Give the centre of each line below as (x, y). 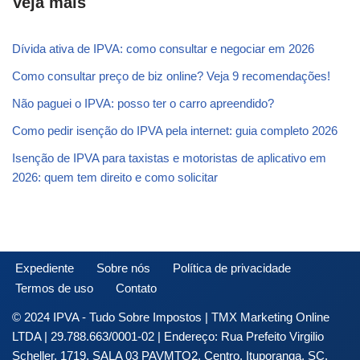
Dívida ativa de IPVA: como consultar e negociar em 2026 (163, 48)
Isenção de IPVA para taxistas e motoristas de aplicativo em (169, 157)
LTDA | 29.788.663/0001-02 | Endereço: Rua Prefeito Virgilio (168, 336)
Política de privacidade (232, 268)
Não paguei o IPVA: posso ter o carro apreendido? (143, 103)
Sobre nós (123, 268)
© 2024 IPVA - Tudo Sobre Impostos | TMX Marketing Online (171, 317)
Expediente (45, 268)
